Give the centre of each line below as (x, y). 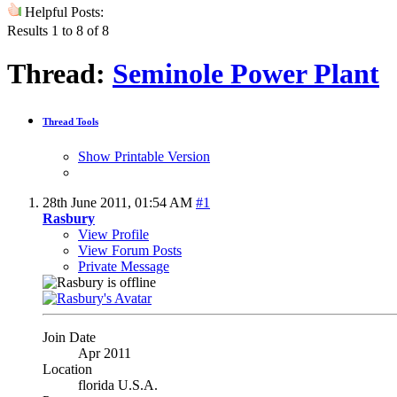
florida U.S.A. (118, 385)
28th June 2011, (89, 202)
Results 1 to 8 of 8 (58, 30)
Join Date (69, 337)
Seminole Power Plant (246, 74)
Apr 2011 (105, 353)
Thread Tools (70, 121)
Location (67, 369)
